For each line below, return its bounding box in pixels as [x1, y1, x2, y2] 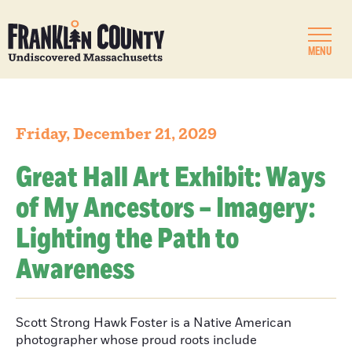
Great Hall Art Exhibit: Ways [16, 159, 325, 197]
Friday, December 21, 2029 [16, 124, 217, 145]
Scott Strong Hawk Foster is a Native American [16, 314, 291, 332]
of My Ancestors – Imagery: [16, 189, 315, 228]
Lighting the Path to [16, 220, 239, 258]
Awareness [16, 251, 134, 289]
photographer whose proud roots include [16, 332, 257, 349]
